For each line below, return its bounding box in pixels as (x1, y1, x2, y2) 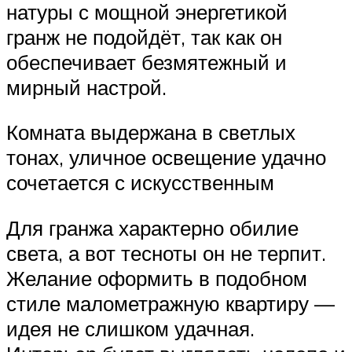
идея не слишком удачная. (6, 316, 255, 342)
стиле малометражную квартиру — (6, 291, 335, 317)
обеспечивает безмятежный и (6, 49, 287, 75)
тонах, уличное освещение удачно (6, 145, 326, 170)
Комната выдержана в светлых (6, 119, 295, 145)
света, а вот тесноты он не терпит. (6, 240, 326, 266)
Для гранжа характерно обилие (6, 215, 299, 241)
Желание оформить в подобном (6, 266, 307, 291)
